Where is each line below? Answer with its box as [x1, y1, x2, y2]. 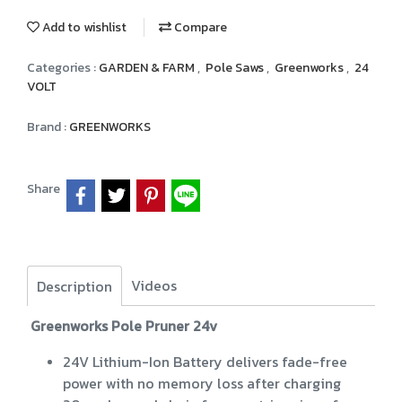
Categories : [27, 58, 99, 77]
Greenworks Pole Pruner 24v [31, 314, 217, 336]
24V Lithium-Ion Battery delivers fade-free [63, 350, 347, 372]
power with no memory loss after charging [63, 371, 341, 394]
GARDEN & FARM [99, 58, 197, 77]
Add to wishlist [39, 18, 127, 37]
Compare [171, 18, 227, 37]
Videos [131, 274, 177, 296]
